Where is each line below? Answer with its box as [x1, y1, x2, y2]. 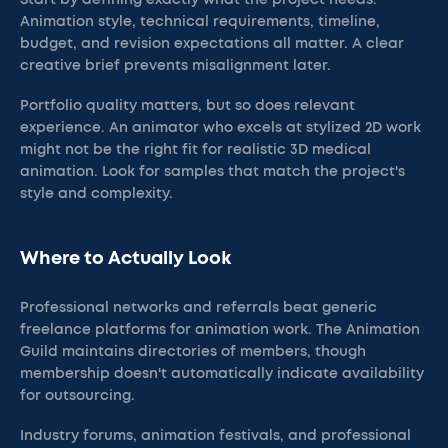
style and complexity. [20, 187, 173, 201]
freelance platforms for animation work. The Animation [20, 323, 420, 337]
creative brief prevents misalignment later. [20, 59, 331, 73]
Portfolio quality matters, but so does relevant [20, 99, 355, 113]
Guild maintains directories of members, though [20, 345, 366, 359]
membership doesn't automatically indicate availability [20, 367, 424, 381]
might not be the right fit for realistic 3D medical [20, 143, 371, 157]
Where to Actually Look [20, 250, 231, 268]
